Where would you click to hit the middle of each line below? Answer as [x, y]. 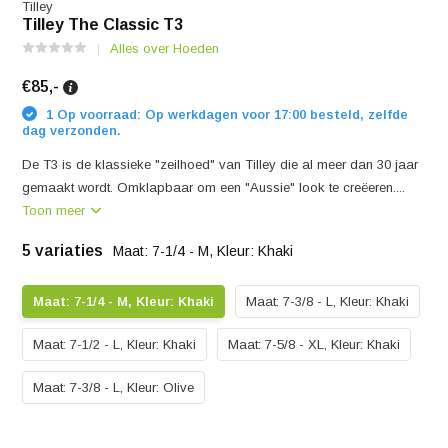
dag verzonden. [72, 130]
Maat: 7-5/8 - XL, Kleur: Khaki [314, 344]
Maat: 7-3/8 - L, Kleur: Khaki [328, 301]
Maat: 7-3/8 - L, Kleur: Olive [114, 387]
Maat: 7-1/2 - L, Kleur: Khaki [115, 344]
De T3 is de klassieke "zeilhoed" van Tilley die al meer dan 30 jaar [220, 164]
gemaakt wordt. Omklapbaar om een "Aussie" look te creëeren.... [214, 187]
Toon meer [56, 210]
